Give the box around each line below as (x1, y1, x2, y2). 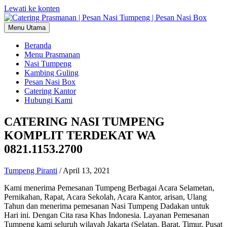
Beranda (24, 41, 51, 50)
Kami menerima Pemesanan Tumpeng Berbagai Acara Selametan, (4, 183, 214, 192)
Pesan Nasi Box (24, 78, 75, 86)
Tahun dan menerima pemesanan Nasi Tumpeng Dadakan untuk (4, 201, 209, 210)
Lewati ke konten (4, 4, 60, 13)
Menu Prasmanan (24, 50, 80, 59)
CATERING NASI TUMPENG (4, 115, 165, 128)
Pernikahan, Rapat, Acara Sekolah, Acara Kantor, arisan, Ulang (4, 192, 207, 201)
